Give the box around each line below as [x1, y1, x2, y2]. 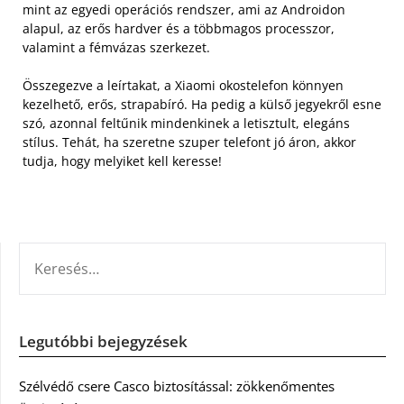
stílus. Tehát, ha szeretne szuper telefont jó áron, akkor [23, 133, 356, 151]
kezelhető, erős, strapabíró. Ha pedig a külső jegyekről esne [23, 95, 381, 113]
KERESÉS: [18, 243, 74, 262]
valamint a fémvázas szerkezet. [23, 38, 210, 56]
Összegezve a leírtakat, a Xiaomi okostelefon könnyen [23, 76, 344, 94]
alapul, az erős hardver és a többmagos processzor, [23, 19, 335, 37]
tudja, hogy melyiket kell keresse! [23, 151, 222, 170]
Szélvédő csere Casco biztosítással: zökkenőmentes [19, 376, 335, 395]
